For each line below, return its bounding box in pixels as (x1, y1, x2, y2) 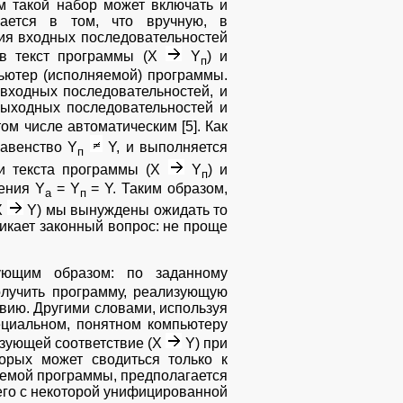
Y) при (182, 335, 228, 351)
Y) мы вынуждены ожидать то (22, 201, 228, 218)
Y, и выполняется (102, 139, 228, 156)
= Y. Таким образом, (85, 180, 228, 196)
